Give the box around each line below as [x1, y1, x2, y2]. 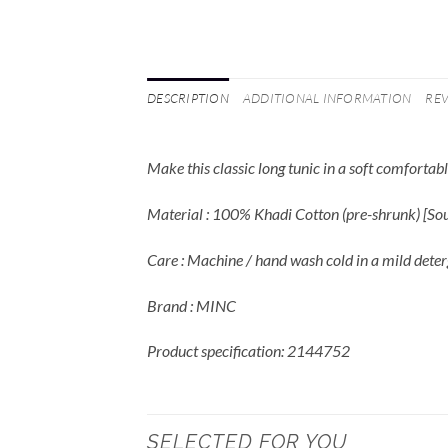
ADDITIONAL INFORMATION [242, 90, 412, 107]
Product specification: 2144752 [147, 341, 350, 361]
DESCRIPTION [147, 90, 229, 107]
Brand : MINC [147, 295, 236, 315]
